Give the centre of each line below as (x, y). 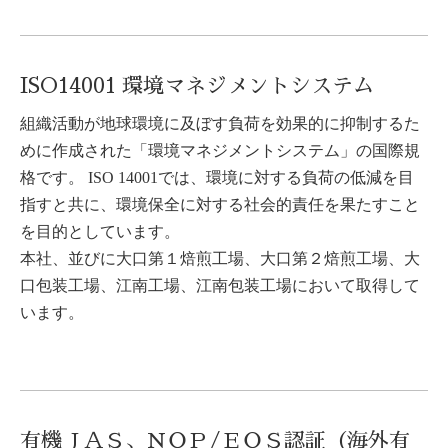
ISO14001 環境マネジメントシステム (197, 85)
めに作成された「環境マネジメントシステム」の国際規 (220, 150)
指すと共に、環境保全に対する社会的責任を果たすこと (220, 204)
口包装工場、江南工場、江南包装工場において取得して (220, 285)
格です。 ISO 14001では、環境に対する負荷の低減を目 (217, 177)
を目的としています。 (100, 231)
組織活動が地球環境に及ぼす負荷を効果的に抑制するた (220, 123)
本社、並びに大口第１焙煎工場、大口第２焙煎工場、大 (220, 258)
